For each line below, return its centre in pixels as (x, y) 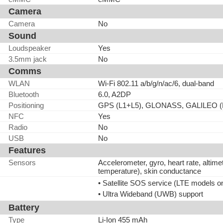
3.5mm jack (28, 59)
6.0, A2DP (114, 94)
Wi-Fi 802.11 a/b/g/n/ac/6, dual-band (156, 83)
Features (27, 150)
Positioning (26, 105)
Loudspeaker (30, 48)
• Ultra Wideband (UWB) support (151, 194)
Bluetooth (24, 94)
